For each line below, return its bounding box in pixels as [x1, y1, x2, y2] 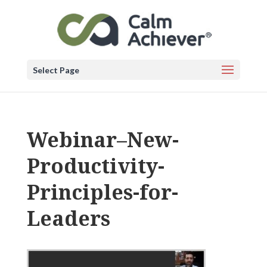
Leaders [26, 204, 110, 232]
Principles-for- [26, 178, 178, 206]
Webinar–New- [26, 126, 179, 153]
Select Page [32, 65, 79, 75]
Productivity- [26, 152, 164, 179]
